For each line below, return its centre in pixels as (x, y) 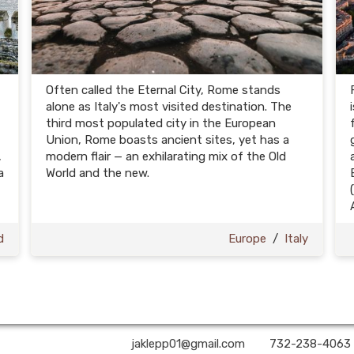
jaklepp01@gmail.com (188, 344)
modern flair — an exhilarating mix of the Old (166, 156)
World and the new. (98, 173)
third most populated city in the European (161, 123)
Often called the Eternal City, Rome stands (163, 90)
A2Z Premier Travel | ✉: (67, 344)
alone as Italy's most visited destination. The (169, 107)
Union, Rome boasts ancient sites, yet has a (168, 140)
